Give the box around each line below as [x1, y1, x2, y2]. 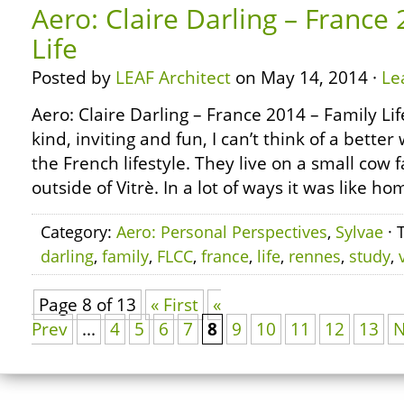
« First [151, 293, 198, 317]
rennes [289, 245, 341, 267]
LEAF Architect [115, 66, 231, 89]
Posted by [32, 66, 115, 89]
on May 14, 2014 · [231, 66, 381, 89]
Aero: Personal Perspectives [116, 221, 327, 243]
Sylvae [335, 221, 383, 243]
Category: [41, 221, 116, 243]
